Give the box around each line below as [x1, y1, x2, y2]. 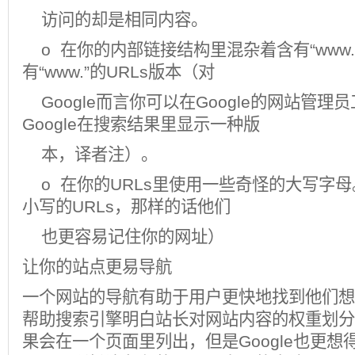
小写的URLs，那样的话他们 [22, 197, 231, 216]
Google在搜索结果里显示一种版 [22, 115, 260, 134]
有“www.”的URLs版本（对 [22, 63, 215, 82]
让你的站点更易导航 [22, 258, 172, 277]
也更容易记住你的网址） [22, 227, 224, 246]
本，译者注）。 [22, 145, 158, 164]
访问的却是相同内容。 [22, 10, 208, 29]
